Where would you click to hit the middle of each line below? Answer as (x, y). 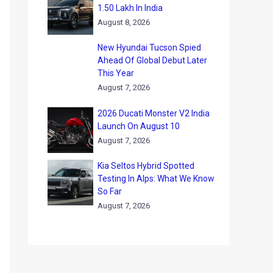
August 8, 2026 (124, 22)
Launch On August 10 (139, 126)
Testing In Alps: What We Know (156, 179)
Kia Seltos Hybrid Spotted (146, 166)
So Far (110, 192)
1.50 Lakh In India (130, 8)
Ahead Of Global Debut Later (152, 61)
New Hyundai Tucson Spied (149, 48)
